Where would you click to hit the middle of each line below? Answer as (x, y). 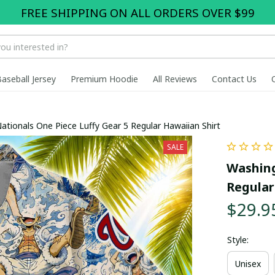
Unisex (248, 263)
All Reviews (175, 79)
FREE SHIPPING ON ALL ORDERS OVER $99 (137, 12)
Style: (238, 240)
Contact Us (234, 79)
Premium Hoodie (104, 79)
